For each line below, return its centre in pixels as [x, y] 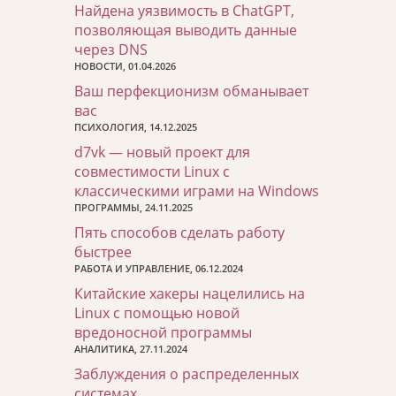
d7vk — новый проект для [162, 152]
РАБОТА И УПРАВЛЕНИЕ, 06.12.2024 [159, 269]
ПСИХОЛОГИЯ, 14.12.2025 [136, 127]
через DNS [111, 50]
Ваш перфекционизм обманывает [191, 91]
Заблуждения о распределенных [187, 374]
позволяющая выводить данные [186, 30]
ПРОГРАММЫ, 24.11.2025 [133, 208]
